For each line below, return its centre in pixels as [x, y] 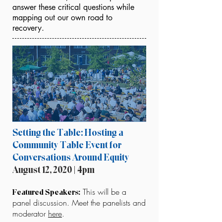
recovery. [29, 28]
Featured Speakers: [46, 192]
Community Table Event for [67, 145]
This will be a [103, 192]
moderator [30, 214]
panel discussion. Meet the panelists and [79, 203]
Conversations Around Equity [71, 157]
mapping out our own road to [62, 18]
